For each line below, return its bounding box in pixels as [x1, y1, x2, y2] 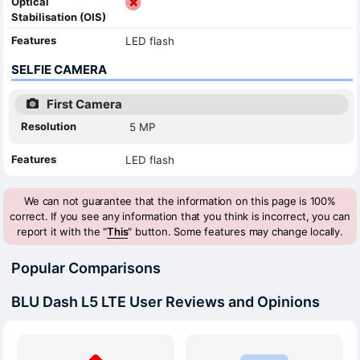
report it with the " [17, 224, 108, 238]
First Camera [47, 96, 122, 112]
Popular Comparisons [11, 259, 161, 276]
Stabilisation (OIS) [11, 10, 106, 23]
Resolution [21, 119, 76, 133]
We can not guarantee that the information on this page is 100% [24, 194, 336, 207]
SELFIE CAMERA [11, 61, 107, 77]
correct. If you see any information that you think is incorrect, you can [10, 209, 350, 223]
